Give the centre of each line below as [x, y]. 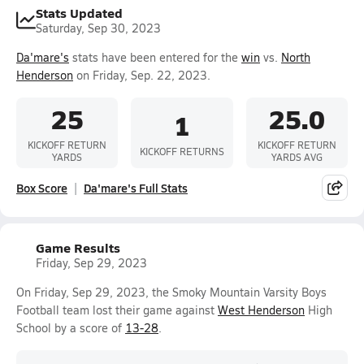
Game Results [78, 247]
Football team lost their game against [117, 310]
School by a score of [71, 328]
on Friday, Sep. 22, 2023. [142, 75]
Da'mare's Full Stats [136, 188]
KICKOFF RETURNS [182, 151]
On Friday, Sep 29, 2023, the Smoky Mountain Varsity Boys [171, 292]
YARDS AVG [297, 157]
